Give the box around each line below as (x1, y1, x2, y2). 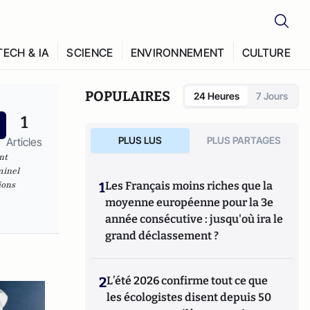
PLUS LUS (118, 134, 162, 146)
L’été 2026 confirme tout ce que (107, 274, 268, 287)
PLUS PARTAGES (207, 134, 282, 146)
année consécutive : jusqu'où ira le (105, 212, 284, 226)
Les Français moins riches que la (105, 179, 273, 192)
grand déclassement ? (105, 229, 219, 242)
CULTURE (241, 46, 291, 60)
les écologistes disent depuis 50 (107, 291, 272, 304)
